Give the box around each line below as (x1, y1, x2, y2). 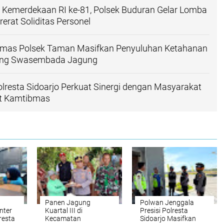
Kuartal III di (45, 206, 82, 214)
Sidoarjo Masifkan (140, 214, 196, 222)
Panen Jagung (45, 198, 90, 206)
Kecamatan (45, 214, 81, 222)
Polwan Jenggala (140, 198, 194, 206)
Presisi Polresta (140, 206, 188, 214)
